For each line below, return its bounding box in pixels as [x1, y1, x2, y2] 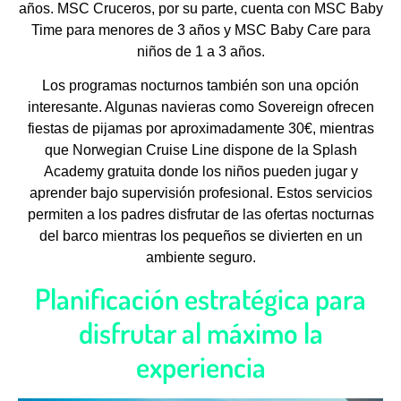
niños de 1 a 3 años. [136, 43, 265, 59]
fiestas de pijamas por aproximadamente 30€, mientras [27, 121, 374, 137]
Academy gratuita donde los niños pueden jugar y [43, 164, 358, 180]
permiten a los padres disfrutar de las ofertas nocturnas [27, 207, 374, 223]
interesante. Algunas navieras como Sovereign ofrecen [27, 99, 374, 115]
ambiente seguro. [145, 250, 256, 266]
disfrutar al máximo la [78, 313, 323, 351]
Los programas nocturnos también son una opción [42, 78, 359, 94]
